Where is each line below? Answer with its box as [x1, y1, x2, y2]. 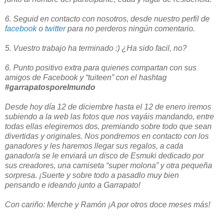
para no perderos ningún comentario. [66, 24, 195, 33]
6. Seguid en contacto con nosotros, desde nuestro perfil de [5, 14, 210, 23]
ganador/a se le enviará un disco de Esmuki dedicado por [5, 151, 204, 160]
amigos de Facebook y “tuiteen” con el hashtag [5, 73, 167, 82]
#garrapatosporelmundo [5, 83, 95, 91]
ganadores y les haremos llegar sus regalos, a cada [5, 141, 183, 150]
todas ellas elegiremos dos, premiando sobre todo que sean [5, 122, 212, 131]
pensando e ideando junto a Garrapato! [5, 180, 140, 189]
